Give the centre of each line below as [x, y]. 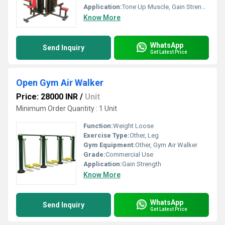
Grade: [94, 154]
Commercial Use [129, 154]
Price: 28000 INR [47, 97]
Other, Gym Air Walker [166, 145]
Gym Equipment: [109, 145]
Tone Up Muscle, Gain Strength [162, 7]
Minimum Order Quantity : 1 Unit [67, 108]
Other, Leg [144, 135]
